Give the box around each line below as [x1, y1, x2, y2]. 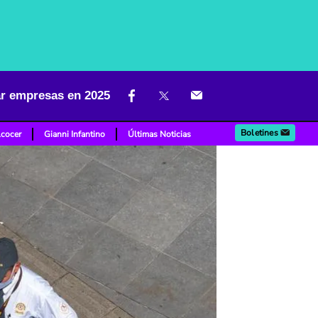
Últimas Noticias [128, 128, 192, 140]
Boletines [241, 127, 278, 138]
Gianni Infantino [44, 128, 106, 140]
